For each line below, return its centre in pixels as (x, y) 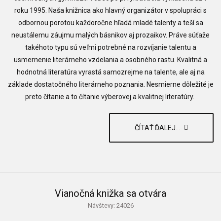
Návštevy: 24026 (110, 205)
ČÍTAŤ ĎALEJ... (158, 128)
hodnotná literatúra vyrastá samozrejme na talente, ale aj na (110, 72)
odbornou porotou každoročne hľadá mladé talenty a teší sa (110, 23)
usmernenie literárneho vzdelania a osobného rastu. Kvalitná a (110, 60)
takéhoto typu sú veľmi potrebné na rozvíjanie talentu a (110, 47)
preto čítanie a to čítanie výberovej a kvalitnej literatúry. (110, 97)
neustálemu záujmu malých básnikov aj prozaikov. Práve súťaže (110, 35)
